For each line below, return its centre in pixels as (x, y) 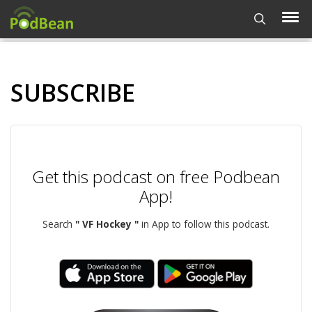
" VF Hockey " (107, 224)
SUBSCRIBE (73, 93)
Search (59, 224)
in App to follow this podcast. (204, 224)
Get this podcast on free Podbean (156, 177)
